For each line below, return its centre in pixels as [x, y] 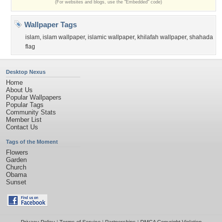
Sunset [16, 182]
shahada [201, 37]
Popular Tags [25, 105]
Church [16, 167]
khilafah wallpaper [162, 37]
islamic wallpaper [111, 37]
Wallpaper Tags [50, 25]
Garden [16, 160]
